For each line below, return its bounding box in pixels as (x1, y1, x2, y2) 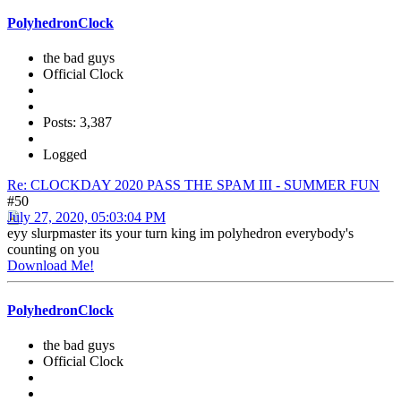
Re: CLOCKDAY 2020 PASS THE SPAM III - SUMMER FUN (7, 177, 380, 193)
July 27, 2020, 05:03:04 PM (7, 209, 166, 226)
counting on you (7, 242, 99, 258)
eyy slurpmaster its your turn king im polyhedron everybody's (7, 226, 354, 242)
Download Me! (7, 258, 94, 274)
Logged (43, 147, 87, 163)
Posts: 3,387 (43, 115, 112, 131)
